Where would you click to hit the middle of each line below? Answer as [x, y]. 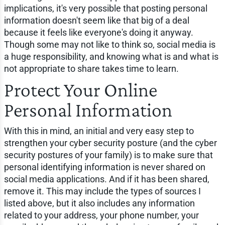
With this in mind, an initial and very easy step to [99, 131]
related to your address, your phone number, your [101, 215]
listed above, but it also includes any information [99, 203]
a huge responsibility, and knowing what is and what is [111, 57]
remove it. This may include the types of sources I [102, 191]
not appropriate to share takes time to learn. [91, 69]
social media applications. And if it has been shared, [106, 179]
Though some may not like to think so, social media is [109, 45]
